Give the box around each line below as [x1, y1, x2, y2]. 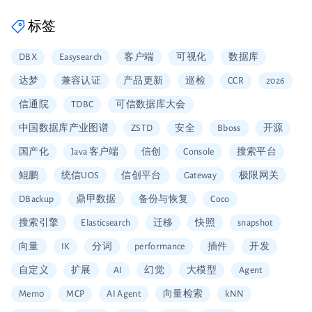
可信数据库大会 [116, 100, 186, 110]
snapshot [237, 218, 273, 228]
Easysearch [59, 52, 102, 63]
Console [183, 147, 214, 157]
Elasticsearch [81, 218, 131, 228]
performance [134, 242, 185, 252]
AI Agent [107, 289, 141, 299]
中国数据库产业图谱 [19, 123, 109, 134]
